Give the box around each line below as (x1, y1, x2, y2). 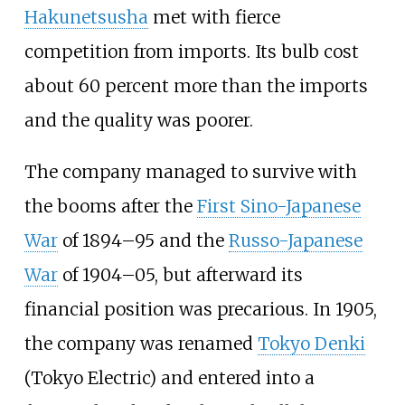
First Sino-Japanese (196, 195, 361, 218)
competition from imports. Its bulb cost (24, 40, 359, 62)
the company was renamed (24, 333, 258, 355)
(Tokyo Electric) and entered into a (24, 367, 315, 390)
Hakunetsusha (24, 5, 148, 28)
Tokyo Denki (257, 333, 365, 355)
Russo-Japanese (228, 230, 363, 252)
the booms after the (24, 195, 197, 218)
